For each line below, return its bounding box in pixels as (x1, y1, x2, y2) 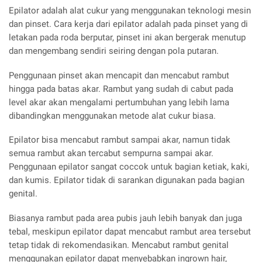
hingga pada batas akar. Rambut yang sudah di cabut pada (9, 83, 233, 94)
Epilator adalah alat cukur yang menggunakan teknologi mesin (9, 5, 251, 16)
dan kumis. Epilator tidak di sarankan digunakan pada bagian (9, 175, 244, 186)
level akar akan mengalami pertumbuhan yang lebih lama (9, 96, 229, 108)
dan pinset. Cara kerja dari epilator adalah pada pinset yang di (9, 18, 248, 29)
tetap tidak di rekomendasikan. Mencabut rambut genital (9, 240, 229, 251)
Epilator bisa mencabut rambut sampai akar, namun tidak (9, 135, 230, 146)
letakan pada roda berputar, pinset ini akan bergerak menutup (9, 32, 246, 43)
